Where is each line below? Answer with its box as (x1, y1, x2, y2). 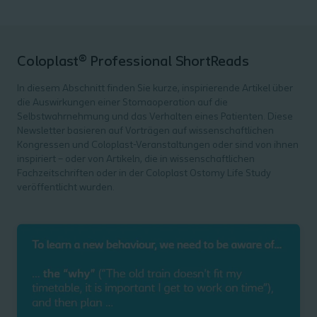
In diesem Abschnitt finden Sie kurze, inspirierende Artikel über (17, 83, 293, 94)
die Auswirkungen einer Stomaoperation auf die (17, 98, 228, 108)
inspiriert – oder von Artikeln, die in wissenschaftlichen (17, 154, 255, 165)
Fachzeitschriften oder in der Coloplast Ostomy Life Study (17, 168, 271, 179)
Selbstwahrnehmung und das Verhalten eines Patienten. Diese (17, 112, 293, 122)
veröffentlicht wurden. (17, 183, 115, 193)
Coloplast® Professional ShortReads (17, 55, 249, 69)
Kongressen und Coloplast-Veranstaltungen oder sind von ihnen (17, 140, 299, 151)
